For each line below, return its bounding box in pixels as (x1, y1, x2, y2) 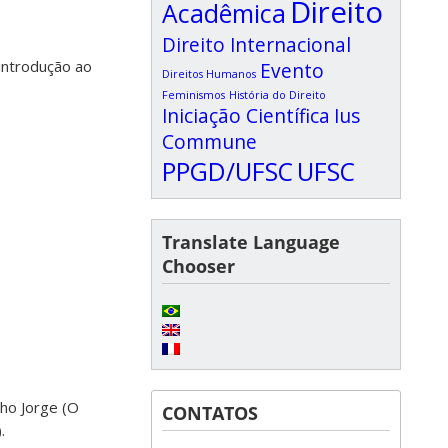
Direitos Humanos (162, 67, 256, 81)
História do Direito (229, 88, 326, 102)
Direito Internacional (162, 32, 351, 58)
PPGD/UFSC (162, 155, 293, 188)
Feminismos (162, 88, 225, 102)
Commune (162, 129, 257, 155)
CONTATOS (162, 401, 258, 425)
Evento (260, 58, 324, 84)
